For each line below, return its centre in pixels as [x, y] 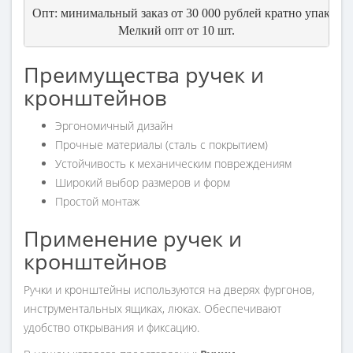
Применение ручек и [133, 239]
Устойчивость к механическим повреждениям [173, 164]
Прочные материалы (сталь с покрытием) [162, 145]
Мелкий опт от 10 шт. [176, 30]
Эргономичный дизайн [114, 126]
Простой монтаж [97, 202]
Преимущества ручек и [144, 75]
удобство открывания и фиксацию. [111, 328]
